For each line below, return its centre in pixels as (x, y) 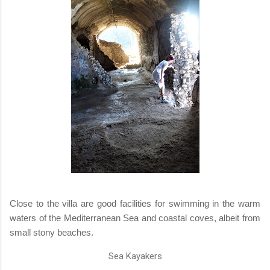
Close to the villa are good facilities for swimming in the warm (135, 203)
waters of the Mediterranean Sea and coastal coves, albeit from (135, 218)
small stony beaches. (52, 232)
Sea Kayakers (135, 256)
